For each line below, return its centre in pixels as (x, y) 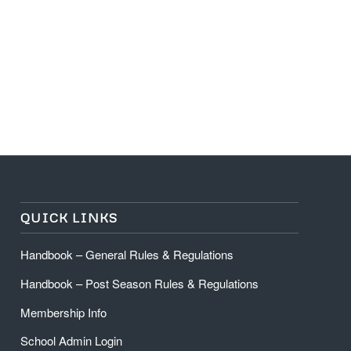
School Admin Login (72, 341)
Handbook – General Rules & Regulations (127, 255)
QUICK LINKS (69, 218)
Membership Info (64, 312)
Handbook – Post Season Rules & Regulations (140, 283)
